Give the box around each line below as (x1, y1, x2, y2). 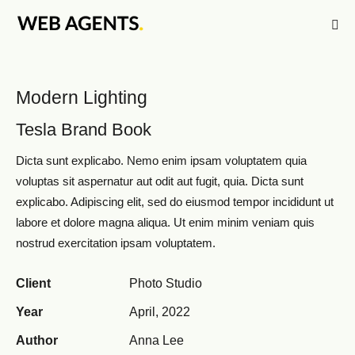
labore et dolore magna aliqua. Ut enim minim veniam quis (16, 216, 315, 230)
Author (16, 334, 58, 348)
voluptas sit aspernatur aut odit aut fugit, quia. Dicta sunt (16, 174, 303, 189)
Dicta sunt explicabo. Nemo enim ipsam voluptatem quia (16, 154, 307, 168)
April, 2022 (128, 305, 190, 319)
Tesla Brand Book (16, 120, 151, 140)
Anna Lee (128, 334, 184, 348)
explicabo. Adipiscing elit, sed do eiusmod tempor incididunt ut (16, 195, 334, 209)
